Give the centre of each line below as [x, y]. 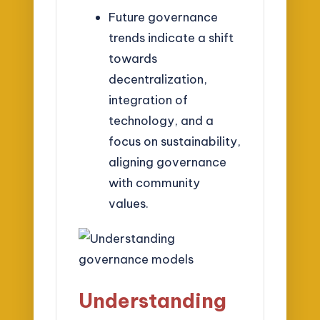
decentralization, [157, 79]
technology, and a [161, 120]
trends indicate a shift [171, 37]
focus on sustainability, [174, 141]
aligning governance [167, 161]
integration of [148, 99]
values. [128, 203]
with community [154, 182]
